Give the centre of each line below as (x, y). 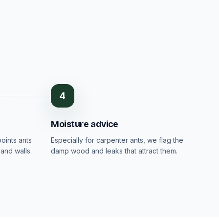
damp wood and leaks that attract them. (114, 151)
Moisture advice (85, 124)
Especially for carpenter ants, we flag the (117, 140)
